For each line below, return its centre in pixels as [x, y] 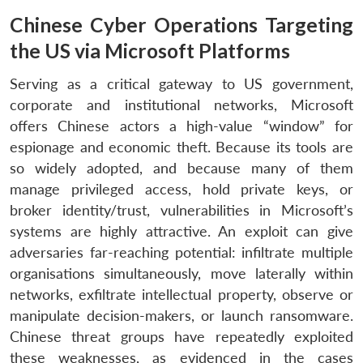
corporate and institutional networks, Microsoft [181, 105]
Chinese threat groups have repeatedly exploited [181, 336]
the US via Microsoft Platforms [150, 50]
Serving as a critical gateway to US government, [181, 83]
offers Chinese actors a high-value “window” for [181, 126]
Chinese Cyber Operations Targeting [181, 24]
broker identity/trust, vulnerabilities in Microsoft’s [181, 210]
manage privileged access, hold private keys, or [181, 189]
